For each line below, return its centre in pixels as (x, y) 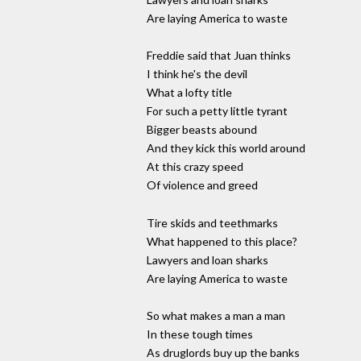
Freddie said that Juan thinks (219, 56)
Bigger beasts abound (202, 130)
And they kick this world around (226, 148)
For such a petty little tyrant (217, 111)
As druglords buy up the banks (223, 352)
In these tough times (200, 334)
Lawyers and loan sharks (207, 259)
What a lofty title (189, 93)
